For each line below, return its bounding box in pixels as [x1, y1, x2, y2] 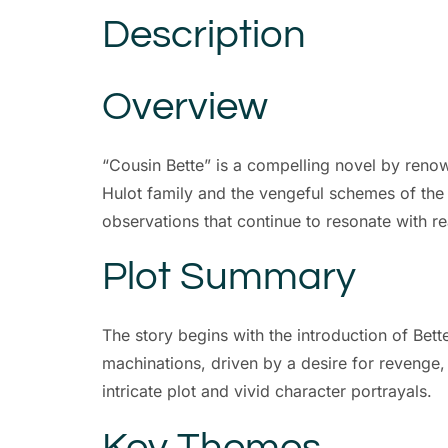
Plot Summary [102, 256, 356, 298]
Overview [102, 86, 268, 128]
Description [102, 14, 306, 56]
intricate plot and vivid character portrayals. [102, 381, 432, 402]
